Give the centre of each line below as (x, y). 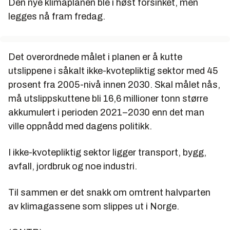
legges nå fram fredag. (57, 17)
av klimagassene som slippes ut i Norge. (94, 207)
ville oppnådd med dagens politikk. (80, 127)
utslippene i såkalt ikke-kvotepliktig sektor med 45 (113, 71)
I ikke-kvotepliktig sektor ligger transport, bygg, (107, 153)
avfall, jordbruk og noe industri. (73, 167)
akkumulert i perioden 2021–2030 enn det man (106, 113)
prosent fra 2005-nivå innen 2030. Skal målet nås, (114, 85)
